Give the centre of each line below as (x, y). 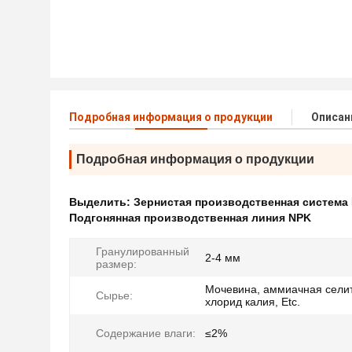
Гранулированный (143, 251)
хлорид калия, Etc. (253, 302)
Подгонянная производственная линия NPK (190, 218)
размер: (116, 264)
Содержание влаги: (146, 333)
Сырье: (114, 295)
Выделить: (101, 202)
